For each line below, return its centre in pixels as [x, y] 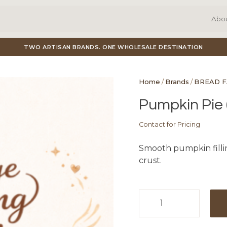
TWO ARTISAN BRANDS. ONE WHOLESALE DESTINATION [113, 47]
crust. [150, 160]
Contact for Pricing [169, 124]
